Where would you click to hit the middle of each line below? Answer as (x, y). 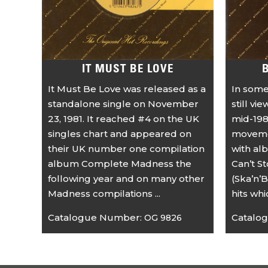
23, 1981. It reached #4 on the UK (124, 119)
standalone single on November (124, 104)
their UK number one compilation (127, 149)
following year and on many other (127, 179)
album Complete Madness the (120, 164)
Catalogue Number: (96, 217)
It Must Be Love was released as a (127, 89)
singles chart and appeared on (120, 134)
